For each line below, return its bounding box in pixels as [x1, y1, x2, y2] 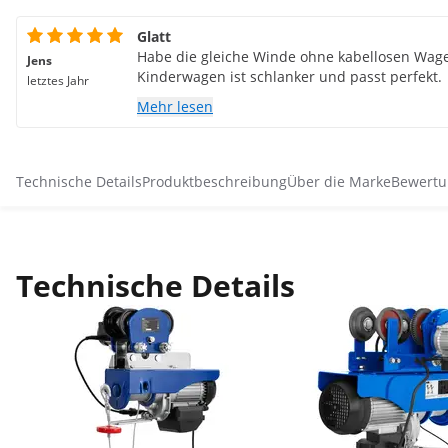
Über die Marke [287, 172, 391, 191]
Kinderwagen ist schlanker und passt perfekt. [137, 67, 442, 86]
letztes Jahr [27, 72, 89, 89]
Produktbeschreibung [142, 172, 287, 191]
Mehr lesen [137, 97, 213, 116]
